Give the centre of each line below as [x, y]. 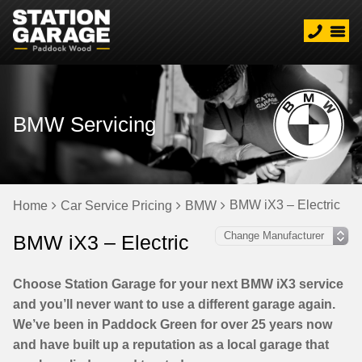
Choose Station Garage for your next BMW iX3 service [178, 284]
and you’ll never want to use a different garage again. [174, 304]
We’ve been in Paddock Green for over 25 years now [173, 324]
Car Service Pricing [116, 206]
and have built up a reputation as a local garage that [171, 345]
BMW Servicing [84, 124]
